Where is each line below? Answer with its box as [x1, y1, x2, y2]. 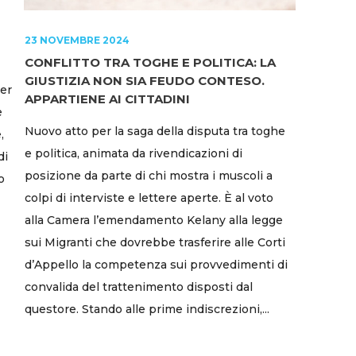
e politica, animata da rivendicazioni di [25, 145, 242, 161]
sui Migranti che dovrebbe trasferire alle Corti [25, 234, 285, 250]
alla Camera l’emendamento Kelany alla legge [25, 212, 283, 227]
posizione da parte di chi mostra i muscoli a [25, 168, 273, 183]
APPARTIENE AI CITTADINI [25, 91, 190, 106]
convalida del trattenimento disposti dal [25, 279, 253, 294]
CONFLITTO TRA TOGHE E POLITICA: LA [25, 54, 276, 70]
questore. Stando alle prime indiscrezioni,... [25, 301, 269, 316]
